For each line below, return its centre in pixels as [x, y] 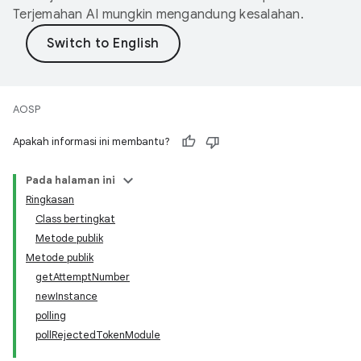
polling [51, 315]
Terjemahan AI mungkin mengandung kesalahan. [158, 15]
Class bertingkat [75, 219]
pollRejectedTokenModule [98, 335]
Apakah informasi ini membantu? [91, 141]
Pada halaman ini [71, 180]
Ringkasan [50, 199]
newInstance [66, 296]
